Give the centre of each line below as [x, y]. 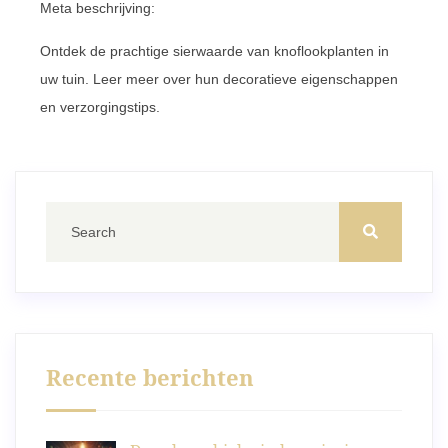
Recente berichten [150, 376]
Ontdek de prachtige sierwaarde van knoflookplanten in [214, 50]
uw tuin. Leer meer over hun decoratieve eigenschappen [219, 78]
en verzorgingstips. [100, 106]
